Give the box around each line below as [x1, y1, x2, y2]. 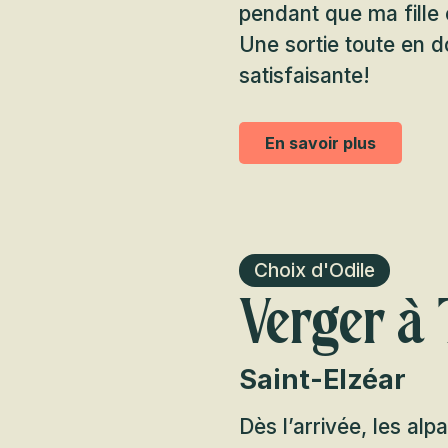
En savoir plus [265, 133, 376, 153]
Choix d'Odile [254, 258, 375, 282]
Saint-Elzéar [239, 363, 406, 396]
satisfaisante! [239, 63, 370, 88]
